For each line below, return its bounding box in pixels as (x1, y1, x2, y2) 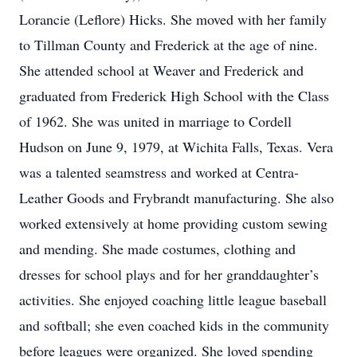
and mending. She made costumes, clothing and (19, 239, 296, 258)
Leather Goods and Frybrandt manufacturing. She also (19, 188, 334, 207)
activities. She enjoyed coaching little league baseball (19, 290, 327, 309)
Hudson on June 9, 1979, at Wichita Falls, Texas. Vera (19, 137, 333, 156)
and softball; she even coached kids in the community (19, 316, 329, 335)
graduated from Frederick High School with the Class (19, 86, 329, 105)
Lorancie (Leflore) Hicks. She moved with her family (19, 10, 327, 29)
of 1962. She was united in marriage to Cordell (19, 112, 292, 131)
